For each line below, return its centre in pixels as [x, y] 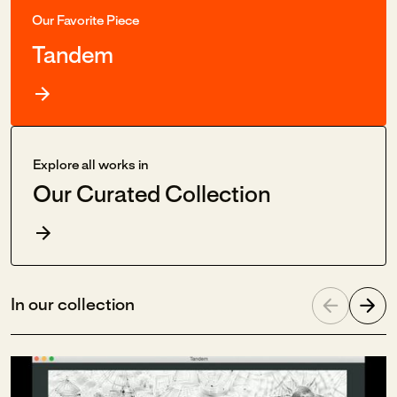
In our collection [73, 305]
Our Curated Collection [152, 196]
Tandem [73, 57]
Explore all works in [90, 166]
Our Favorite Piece [86, 21]
